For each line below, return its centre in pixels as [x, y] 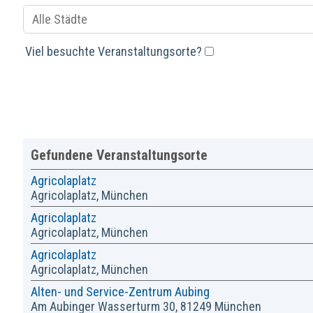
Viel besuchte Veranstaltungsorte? [115, 52]
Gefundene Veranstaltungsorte [119, 155]
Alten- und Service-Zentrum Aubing [120, 291]
